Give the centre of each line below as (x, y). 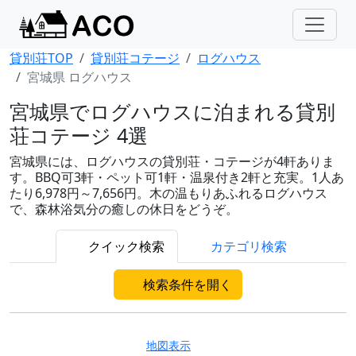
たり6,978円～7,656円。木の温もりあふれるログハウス (168, 193)
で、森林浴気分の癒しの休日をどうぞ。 (124, 209)
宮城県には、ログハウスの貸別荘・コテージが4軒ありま (172, 161)
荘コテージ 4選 (79, 135)
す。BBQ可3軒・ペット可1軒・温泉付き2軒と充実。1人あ (177, 177)
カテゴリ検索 (247, 246)
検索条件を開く (186, 284)
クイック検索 (125, 246)
